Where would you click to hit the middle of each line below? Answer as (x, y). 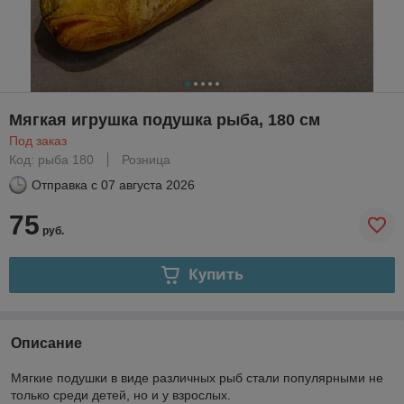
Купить (216, 275)
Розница (146, 159)
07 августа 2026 (148, 184)
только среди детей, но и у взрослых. (121, 395)
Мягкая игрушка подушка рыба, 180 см (165, 119)
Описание (46, 343)
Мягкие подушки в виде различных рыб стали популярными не (197, 377)
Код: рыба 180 (51, 159)
